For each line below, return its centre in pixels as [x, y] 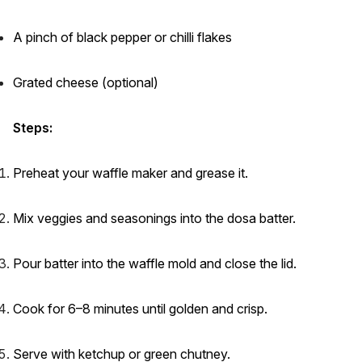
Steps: [33, 128]
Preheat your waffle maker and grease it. [130, 173]
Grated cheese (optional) [86, 83]
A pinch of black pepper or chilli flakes [122, 38]
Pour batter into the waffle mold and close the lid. [155, 264]
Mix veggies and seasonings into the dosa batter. [154, 219]
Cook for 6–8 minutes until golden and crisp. [140, 309]
